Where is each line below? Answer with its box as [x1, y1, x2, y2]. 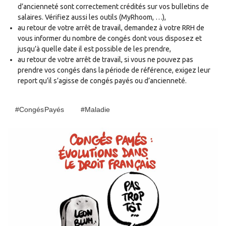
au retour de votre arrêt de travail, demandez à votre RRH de [18, 24, 204, 32]
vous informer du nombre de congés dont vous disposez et [18, 34, 202, 43]
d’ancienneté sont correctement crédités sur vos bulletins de [18, 3, 209, 11]
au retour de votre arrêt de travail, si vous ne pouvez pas [18, 55, 193, 64]
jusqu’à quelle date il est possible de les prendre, [18, 45, 171, 53]
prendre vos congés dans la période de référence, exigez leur [18, 66, 210, 75]
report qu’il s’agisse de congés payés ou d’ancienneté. [18, 77, 187, 85]
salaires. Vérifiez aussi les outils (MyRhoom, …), [18, 13, 166, 22]
